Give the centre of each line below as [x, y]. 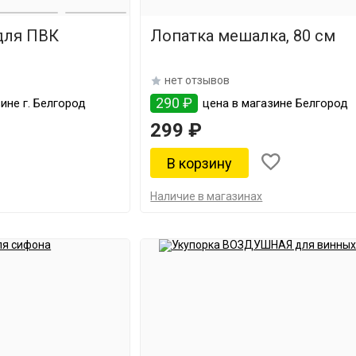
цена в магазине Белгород [274, 103]
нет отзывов [197, 80]
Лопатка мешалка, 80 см [243, 36]
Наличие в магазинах [207, 196]
